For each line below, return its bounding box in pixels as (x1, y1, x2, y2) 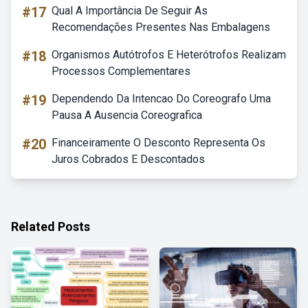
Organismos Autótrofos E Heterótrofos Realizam (52, 48, 286, 61)
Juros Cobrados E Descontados (52, 153, 205, 166)
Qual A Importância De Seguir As (52, 4, 208, 17)
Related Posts (11, 219, 90, 234)
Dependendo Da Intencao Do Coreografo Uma (52, 92, 271, 105)
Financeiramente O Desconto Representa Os (52, 136, 265, 149)
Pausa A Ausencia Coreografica (52, 109, 202, 122)
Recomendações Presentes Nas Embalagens (52, 21, 270, 34)
